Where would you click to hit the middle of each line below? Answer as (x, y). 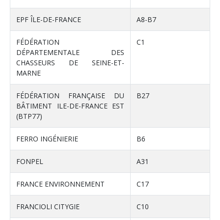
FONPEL (30, 162)
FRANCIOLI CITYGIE (48, 207)
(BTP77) (29, 116)
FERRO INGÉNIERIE (47, 139)
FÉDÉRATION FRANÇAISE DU (70, 96)
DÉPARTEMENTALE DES (70, 53)
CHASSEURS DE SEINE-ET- (70, 63)
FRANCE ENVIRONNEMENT (60, 184)
